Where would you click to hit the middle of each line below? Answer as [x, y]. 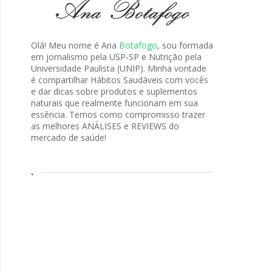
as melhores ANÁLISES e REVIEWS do [105, 126]
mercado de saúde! [69, 138]
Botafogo [138, 45]
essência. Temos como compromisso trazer [118, 114]
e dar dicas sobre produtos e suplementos [114, 91]
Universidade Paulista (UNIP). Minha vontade [119, 68]
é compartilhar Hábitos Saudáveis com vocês [120, 80]
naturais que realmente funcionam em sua [114, 103]
